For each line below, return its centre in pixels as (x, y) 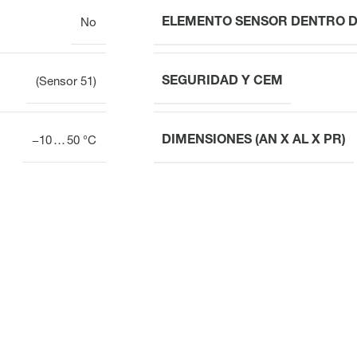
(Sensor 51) (66, 82)
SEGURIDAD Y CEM (222, 82)
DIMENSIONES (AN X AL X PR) (254, 141)
